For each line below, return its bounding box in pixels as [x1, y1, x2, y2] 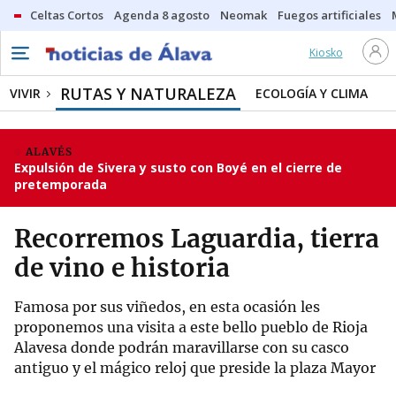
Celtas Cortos [30, 7, 103, 23]
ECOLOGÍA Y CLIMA [255, 85, 368, 102]
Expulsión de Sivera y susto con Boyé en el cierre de [14, 159, 342, 176]
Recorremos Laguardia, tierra [14, 223, 379, 255]
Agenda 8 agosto [114, 7, 209, 23]
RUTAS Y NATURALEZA [60, 83, 236, 104]
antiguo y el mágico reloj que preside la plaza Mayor [14, 359, 376, 377]
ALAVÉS [26, 145, 72, 158]
